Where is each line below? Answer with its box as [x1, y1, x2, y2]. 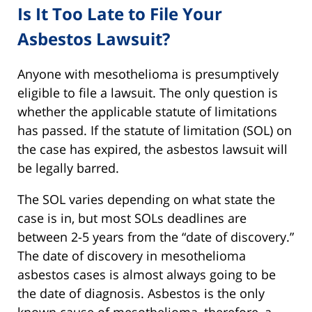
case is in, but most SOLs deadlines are [17, 210, 247, 227]
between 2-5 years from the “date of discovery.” [17, 228, 294, 246]
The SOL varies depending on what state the [17, 191, 275, 208]
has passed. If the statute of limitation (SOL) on [17, 122, 292, 139]
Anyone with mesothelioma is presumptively [17, 65, 279, 83]
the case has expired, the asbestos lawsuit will [17, 141, 288, 158]
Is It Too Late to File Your [17, 1, 222, 25]
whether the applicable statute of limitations [17, 103, 277, 120]
